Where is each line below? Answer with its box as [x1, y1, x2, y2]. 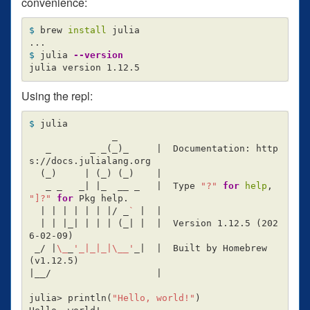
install [67, 25, 112, 36]
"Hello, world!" [111, 293, 195, 304]
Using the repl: [21, 87, 93, 104]
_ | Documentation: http [122, 143, 278, 154]
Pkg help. [78, 193, 129, 204]
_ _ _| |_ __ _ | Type [45, 181, 201, 192]
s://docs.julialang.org [28, 156, 151, 167]
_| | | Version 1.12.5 [122, 218, 256, 229]
